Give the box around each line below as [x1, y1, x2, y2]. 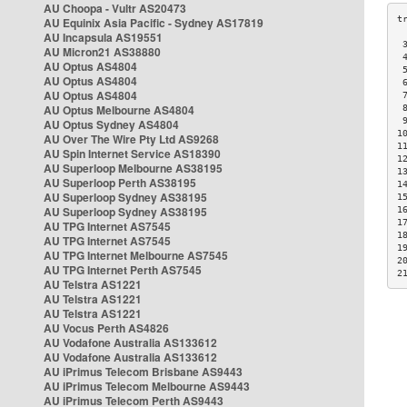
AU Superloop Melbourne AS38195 [44, 160, 223, 176]
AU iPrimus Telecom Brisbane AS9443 [44, 363, 243, 380]
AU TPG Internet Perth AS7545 [44, 262, 202, 278]
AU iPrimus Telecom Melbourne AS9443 [44, 378, 250, 394]
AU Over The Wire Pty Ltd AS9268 [44, 131, 219, 147]
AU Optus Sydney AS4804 [44, 116, 179, 133]
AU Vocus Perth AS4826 [44, 320, 169, 336]
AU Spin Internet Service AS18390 [44, 145, 221, 162]
